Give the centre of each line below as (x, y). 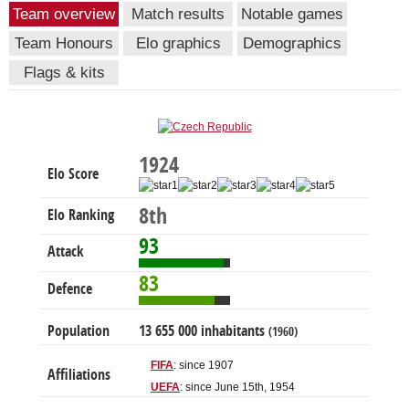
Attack (66, 252)
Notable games (292, 15)
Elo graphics (178, 44)
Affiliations (79, 375)
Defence (70, 289)
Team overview (64, 15)
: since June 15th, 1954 (237, 388)
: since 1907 (204, 366)
